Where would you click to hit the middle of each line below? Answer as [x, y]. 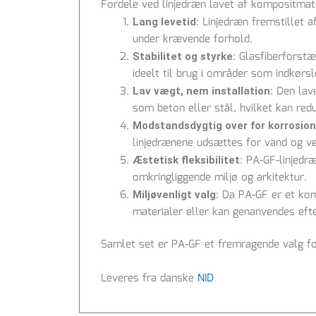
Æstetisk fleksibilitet [186, 160]
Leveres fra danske [149, 279]
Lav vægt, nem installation [201, 91]
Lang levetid [164, 22]
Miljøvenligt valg [174, 194]
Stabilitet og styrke [183, 56]
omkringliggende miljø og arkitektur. [220, 177]
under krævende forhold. [193, 39]
